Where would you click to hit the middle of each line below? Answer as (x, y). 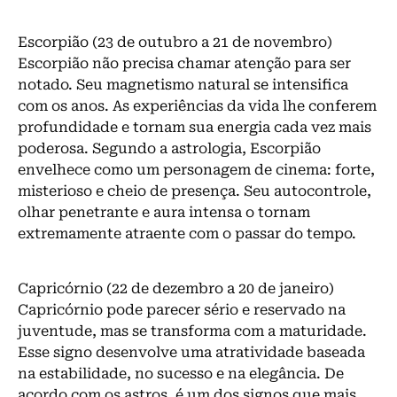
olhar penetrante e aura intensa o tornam (164, 212)
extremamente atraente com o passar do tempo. (187, 233)
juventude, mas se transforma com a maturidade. (192, 331)
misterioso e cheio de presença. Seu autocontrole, (195, 191)
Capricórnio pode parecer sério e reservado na (182, 310)
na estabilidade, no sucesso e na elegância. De (181, 374)
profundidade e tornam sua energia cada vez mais (195, 127)
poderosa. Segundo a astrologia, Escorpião (169, 148)
